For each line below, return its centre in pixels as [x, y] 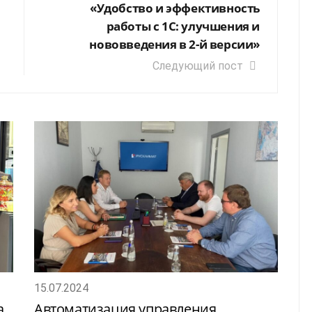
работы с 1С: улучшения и [183, 26]
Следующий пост [199, 66]
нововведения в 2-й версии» [174, 45]
